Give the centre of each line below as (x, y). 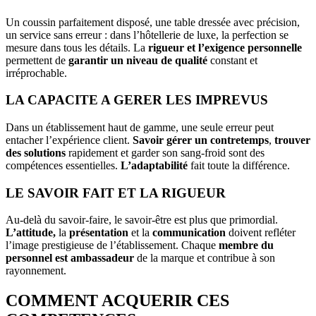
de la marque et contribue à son (205, 258)
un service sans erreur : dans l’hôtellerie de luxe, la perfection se (147, 35)
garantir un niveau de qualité (138, 60)
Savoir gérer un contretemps (201, 140)
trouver (292, 140)
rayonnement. (36, 271)
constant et (232, 60)
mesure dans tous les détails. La (77, 47)
